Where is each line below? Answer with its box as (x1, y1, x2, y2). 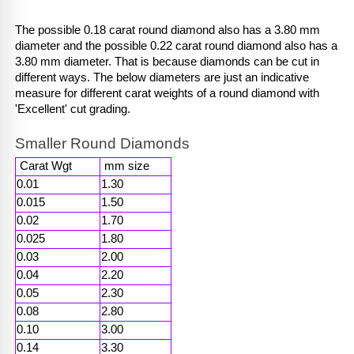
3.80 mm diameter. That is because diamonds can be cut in (15, 55, 319, 68)
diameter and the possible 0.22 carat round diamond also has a (15, 39, 337, 52)
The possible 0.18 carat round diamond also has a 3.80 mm (15, 23, 320, 36)
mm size (104, 160, 153, 173)
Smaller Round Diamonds (15, 135, 190, 153)
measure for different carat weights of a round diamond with (15, 86, 319, 100)
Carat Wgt (20, 160, 75, 173)
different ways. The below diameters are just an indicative (15, 70, 309, 84)
